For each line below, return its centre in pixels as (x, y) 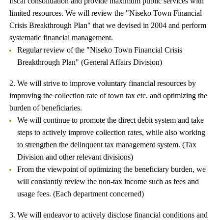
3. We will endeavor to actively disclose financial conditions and (109, 215)
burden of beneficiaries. (46, 108)
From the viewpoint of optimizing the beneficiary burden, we (111, 169)
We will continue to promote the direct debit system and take (110, 120)
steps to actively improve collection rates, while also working (111, 132)
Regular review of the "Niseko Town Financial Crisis (100, 50)
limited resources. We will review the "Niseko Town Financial (106, 13)
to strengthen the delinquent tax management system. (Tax (107, 145)
